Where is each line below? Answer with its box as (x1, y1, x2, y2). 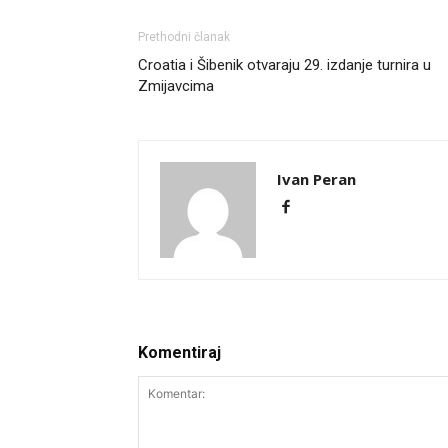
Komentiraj (138, 343, 221, 362)
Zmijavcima (138, 77, 214, 95)
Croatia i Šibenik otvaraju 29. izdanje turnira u (138, 56, 431, 74)
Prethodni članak (138, 30, 230, 44)
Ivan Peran (277, 169, 356, 189)
